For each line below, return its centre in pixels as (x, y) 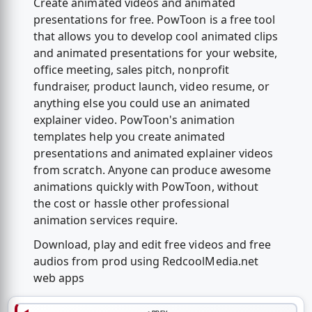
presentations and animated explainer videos (153, 154)
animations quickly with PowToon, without (146, 187)
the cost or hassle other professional (131, 204)
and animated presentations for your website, (155, 53)
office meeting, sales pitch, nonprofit (131, 70)
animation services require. (106, 220)
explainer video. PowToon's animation (134, 120)
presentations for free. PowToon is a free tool (154, 20)
